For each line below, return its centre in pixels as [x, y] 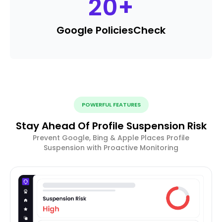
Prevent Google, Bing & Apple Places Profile [111, 138]
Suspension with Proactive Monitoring [111, 148]
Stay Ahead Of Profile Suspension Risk [111, 126]
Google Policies [95, 30]
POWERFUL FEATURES [111, 105]
